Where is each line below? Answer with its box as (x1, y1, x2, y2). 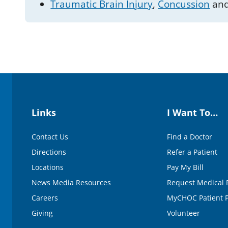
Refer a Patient (166, 147, 217, 157)
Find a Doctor (166, 131, 212, 141)
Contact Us (31, 131, 68, 141)
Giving (31, 208, 53, 218)
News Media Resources (31, 177, 111, 187)
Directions (31, 147, 66, 157)
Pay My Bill (166, 162, 204, 172)
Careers (31, 192, 58, 203)
